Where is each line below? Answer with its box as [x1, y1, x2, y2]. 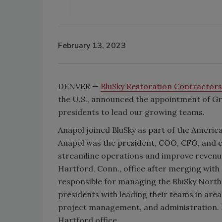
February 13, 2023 [58, 40, 126, 51]
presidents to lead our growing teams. [58, 107, 205, 117]
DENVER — [58, 81, 101, 92]
